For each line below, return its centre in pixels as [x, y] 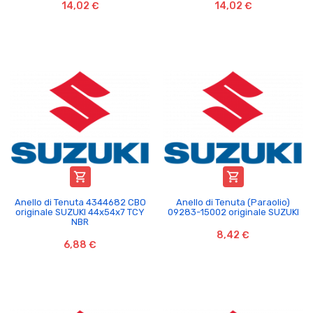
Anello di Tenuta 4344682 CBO [80, 202]
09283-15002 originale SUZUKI [233, 212]
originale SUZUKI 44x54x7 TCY [80, 212]
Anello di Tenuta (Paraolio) [233, 202]
